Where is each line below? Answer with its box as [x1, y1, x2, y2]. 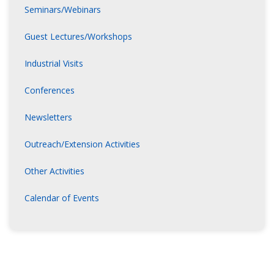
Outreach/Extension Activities [24, 138, 140, 150]
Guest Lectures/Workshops [24, 31, 132, 43]
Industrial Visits [24, 57, 83, 70]
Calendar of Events [24, 192, 99, 204]
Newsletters [24, 111, 72, 124]
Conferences [24, 84, 75, 97]
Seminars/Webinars [24, 4, 101, 16]
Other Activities [24, 165, 84, 177]
